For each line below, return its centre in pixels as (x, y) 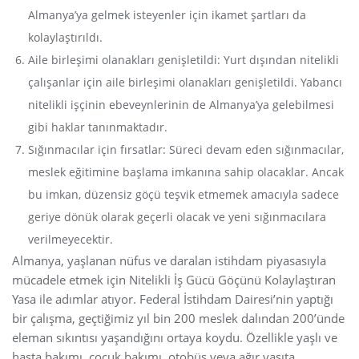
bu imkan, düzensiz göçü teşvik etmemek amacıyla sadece (184, 194)
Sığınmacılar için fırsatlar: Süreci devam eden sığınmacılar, (186, 149)
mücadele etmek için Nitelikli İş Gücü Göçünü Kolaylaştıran (174, 279)
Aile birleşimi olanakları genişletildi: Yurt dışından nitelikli (184, 59)
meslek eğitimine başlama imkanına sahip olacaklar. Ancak (186, 171)
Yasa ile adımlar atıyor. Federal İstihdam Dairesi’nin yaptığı (173, 298)
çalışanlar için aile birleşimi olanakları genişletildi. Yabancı (185, 82)
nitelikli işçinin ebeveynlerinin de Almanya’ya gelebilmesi (181, 104)
